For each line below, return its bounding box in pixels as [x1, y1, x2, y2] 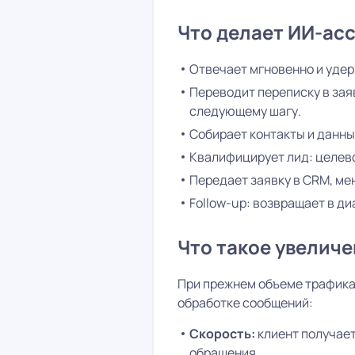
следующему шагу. [189, 102, 301, 120]
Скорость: [189, 325, 255, 343]
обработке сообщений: [177, 294, 313, 312]
